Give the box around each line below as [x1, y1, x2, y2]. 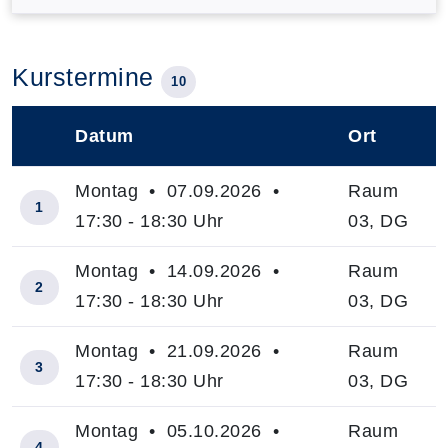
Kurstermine [12, 62, 161, 91]
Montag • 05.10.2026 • [75, 420, 285, 441]
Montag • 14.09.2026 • [75, 260, 285, 281]
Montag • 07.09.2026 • [75, 180, 285, 201]
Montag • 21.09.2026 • [75, 340, 285, 361]
